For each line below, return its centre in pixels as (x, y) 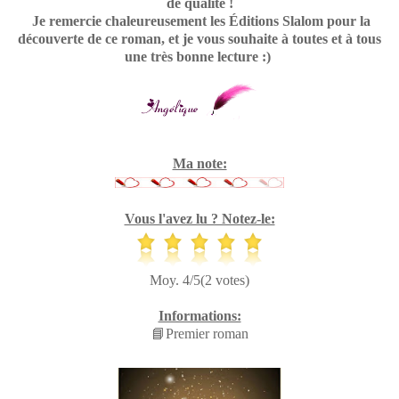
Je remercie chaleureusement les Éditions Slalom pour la (199, 20)
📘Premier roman (199, 333)
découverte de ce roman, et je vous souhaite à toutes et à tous (199, 38)
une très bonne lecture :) (199, 56)
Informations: (199, 315)
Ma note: (199, 163)
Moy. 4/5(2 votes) (199, 280)
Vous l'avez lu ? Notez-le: (199, 218)
